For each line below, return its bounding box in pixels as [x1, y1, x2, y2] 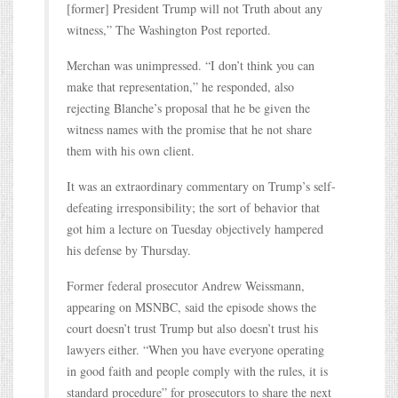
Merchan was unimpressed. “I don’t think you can [67, 56, 314, 74]
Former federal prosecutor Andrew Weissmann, [67, 276, 305, 294]
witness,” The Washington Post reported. [67, 20, 271, 38]
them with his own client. [67, 141, 195, 159]
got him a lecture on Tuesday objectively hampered [67, 219, 323, 237]
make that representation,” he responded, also [67, 77, 294, 95]
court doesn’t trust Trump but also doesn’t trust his [67, 319, 318, 337]
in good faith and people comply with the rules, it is [67, 362, 328, 379]
